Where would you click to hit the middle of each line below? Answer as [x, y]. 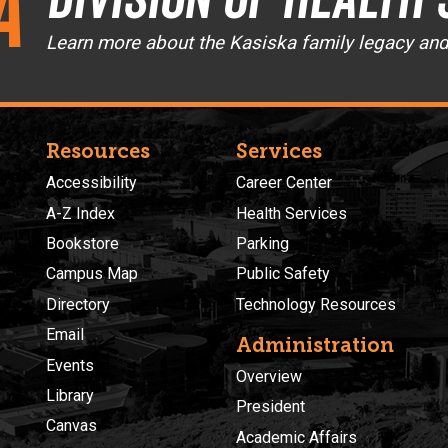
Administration [315, 344]
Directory [78, 304]
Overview [269, 376]
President [270, 407]
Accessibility [91, 183]
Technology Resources [316, 304]
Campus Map [92, 274]
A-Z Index [80, 213]
